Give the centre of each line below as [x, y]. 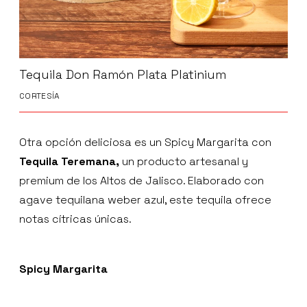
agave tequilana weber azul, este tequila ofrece [145, 200]
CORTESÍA [40, 96]
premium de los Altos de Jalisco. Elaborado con [142, 181]
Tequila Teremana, [69, 162]
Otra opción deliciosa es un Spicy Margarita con [145, 143]
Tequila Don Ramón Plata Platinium [123, 75]
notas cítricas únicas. [75, 219]
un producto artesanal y [184, 162]
